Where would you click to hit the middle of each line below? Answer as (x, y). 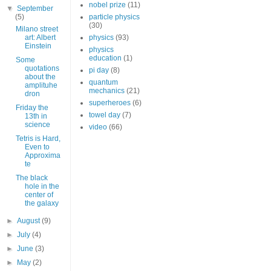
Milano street (37, 29)
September (35, 9)
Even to (37, 147)
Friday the (32, 108)
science (37, 125)
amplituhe (41, 86)
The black (31, 178)
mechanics (107, 91)
